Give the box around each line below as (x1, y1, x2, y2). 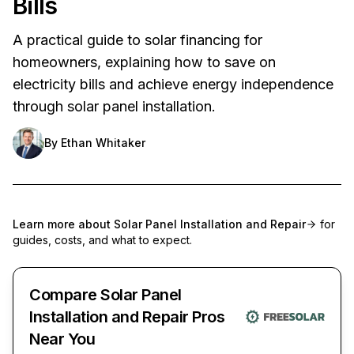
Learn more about (13, 217, 114, 231)
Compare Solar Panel (29, 284, 182, 304)
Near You (29, 329, 95, 348)
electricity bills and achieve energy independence (13, 75, 333, 92)
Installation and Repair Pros (29, 307, 224, 326)
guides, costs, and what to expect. (13, 232, 192, 247)
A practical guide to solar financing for (13, 31, 262, 48)
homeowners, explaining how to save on (13, 53, 276, 70)
